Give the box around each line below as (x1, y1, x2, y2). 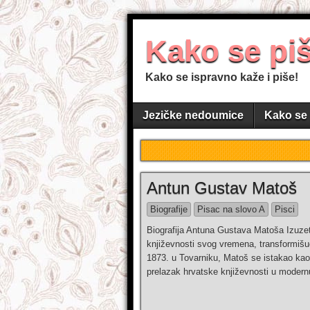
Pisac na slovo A (197, 204, 265, 215)
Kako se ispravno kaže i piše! (145, 71, 298, 83)
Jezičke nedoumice (143, 109, 244, 121)
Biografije (150, 204, 188, 215)
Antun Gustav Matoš (147, 179, 297, 197)
